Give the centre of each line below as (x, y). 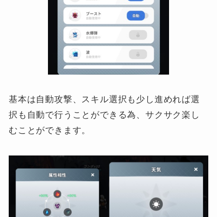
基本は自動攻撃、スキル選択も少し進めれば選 (104, 100)
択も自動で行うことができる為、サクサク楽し (104, 115)
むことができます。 (50, 131)
